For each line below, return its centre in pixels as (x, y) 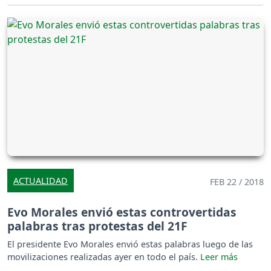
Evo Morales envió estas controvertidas (122, 212)
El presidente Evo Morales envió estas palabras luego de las (130, 244)
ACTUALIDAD (41, 181)
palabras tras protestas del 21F (97, 226)
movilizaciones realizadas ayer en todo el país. (104, 257)
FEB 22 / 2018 (237, 182)
